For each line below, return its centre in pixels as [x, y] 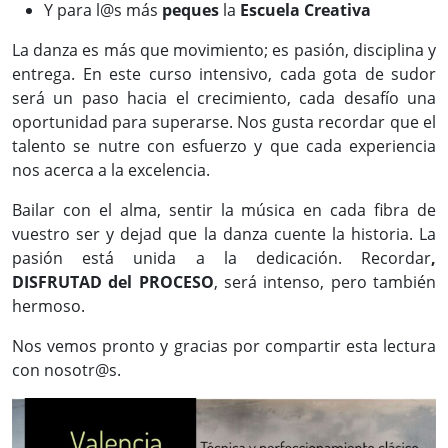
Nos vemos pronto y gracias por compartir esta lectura [224, 346]
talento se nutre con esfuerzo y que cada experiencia [224, 146]
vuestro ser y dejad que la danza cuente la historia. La [224, 234]
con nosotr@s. [66, 370]
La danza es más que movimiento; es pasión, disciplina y [224, 50]
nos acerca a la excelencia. [111, 170]
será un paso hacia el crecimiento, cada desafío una [224, 98]
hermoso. [48, 306]
